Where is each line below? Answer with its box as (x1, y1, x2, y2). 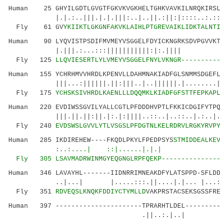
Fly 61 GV (8, 24, 63, 31)
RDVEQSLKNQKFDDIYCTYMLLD (55, 188, 146, 195)
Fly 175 (8, 89, 55, 97)
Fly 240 (8, 122, 55, 130)
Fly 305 (8, 155, 55, 163)
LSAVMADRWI (55, 155, 95, 163)
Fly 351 (8, 188, 55, 195)
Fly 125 (8, 56, 55, 64)
